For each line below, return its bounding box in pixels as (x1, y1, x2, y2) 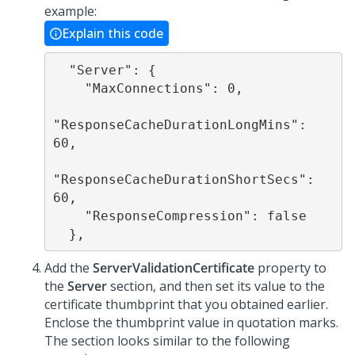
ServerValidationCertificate (93, 259, 254, 277)
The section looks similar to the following (44, 332, 290, 349)
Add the (44, 259, 93, 277)
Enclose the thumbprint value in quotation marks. (44, 314, 338, 331)
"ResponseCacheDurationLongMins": (52, 116, 307, 132)
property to (254, 259, 326, 277)
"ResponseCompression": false (52, 208, 85, 223)
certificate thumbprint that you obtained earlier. (44, 296, 328, 313)
